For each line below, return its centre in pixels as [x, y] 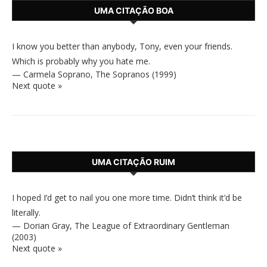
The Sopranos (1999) [136, 74]
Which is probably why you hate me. [81, 61]
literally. [26, 212]
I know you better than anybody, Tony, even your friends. [122, 46]
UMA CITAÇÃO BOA [133, 10]
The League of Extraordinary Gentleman [152, 226]
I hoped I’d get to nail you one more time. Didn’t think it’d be [127, 198]
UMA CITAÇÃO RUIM [133, 162]
